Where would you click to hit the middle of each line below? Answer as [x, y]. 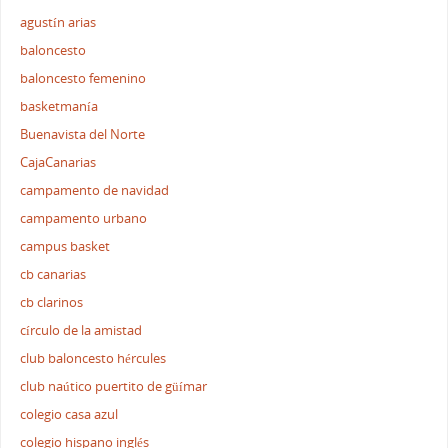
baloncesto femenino [83, 78]
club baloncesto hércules [93, 358]
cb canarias [53, 274]
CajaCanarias [58, 162]
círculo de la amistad [81, 330]
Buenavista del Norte [83, 134]
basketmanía [59, 106]
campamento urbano [84, 218]
